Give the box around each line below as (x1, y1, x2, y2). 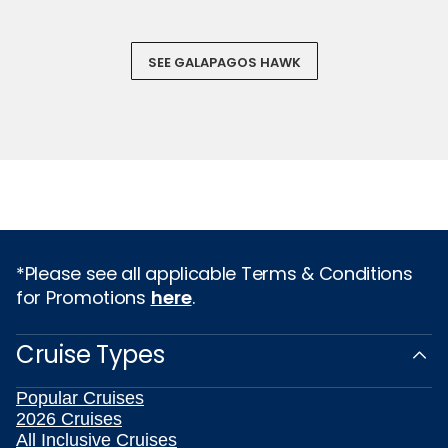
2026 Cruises (16, 409, 122, 430)
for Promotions (16, 285, 151, 311)
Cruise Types (16, 338, 165, 372)
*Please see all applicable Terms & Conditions (16, 261, 413, 287)
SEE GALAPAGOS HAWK (147, 53, 301, 73)
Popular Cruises (16, 388, 144, 409)
